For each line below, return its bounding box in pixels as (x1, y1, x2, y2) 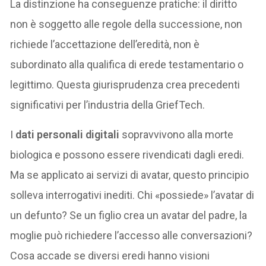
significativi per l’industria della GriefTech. (10, 99, 205, 112)
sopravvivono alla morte (119, 128, 234, 141)
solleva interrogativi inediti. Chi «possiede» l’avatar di (10, 189, 255, 202)
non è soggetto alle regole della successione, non (10, 18, 243, 31)
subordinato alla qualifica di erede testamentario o (10, 58, 244, 71)
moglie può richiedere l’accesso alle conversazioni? (10, 229, 253, 242)
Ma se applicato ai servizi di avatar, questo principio (10, 169, 249, 182)
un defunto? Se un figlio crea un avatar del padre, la (10, 209, 248, 222)
